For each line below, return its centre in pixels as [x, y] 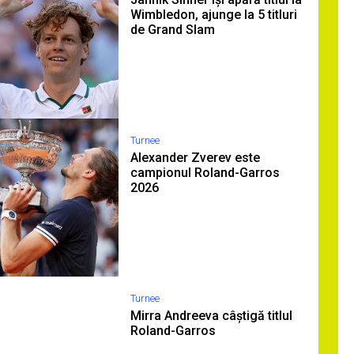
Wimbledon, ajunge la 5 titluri [214, 15]
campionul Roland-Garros [205, 173]
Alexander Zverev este [195, 158]
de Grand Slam [173, 30]
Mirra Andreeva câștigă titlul [211, 316]
